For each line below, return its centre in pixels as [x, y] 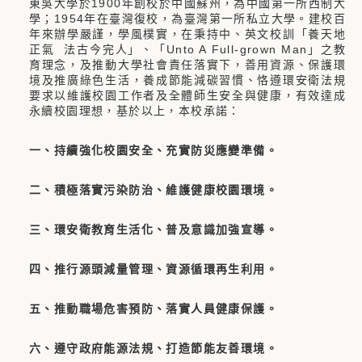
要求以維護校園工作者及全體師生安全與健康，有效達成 [187, 96]
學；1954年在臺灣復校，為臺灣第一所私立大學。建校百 [187, 19]
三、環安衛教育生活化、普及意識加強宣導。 [154, 230]
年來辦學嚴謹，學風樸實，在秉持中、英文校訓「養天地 [187, 34]
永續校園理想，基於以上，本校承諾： [135, 111]
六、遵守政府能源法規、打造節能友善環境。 [154, 349]
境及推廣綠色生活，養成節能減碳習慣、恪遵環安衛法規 [187, 80]
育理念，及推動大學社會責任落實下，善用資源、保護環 [187, 65]
